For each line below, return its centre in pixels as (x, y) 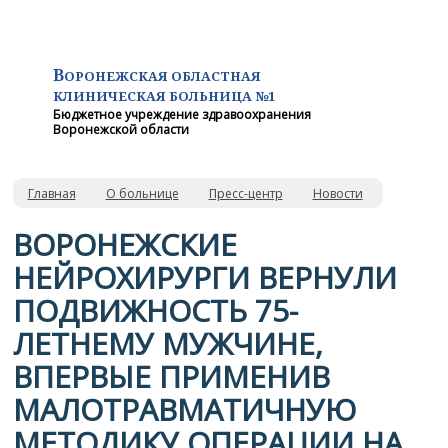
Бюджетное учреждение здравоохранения (181, 114)
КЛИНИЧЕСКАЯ (110, 96)
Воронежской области (120, 129)
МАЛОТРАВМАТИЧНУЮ (184, 409)
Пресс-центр (245, 193)
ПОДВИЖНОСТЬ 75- (155, 310)
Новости (337, 193)
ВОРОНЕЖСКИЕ (124, 244)
